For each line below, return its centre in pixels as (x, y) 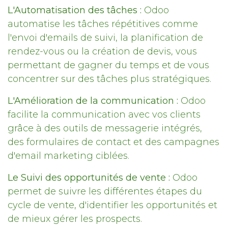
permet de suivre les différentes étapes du (105, 192)
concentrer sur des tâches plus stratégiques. (109, 79)
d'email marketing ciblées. (70, 156)
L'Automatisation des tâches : (76, 10)
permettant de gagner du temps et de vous (108, 65)
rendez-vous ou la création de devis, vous (102, 52)
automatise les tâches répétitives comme (103, 24)
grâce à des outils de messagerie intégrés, (105, 129)
